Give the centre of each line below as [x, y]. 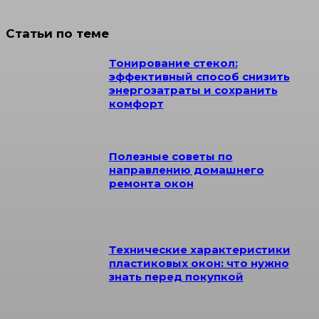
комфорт [136, 104]
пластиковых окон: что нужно [199, 263]
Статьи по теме [57, 34]
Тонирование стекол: [173, 63]
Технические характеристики [199, 249]
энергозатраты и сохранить [193, 90]
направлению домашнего [186, 169]
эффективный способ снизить [199, 77]
